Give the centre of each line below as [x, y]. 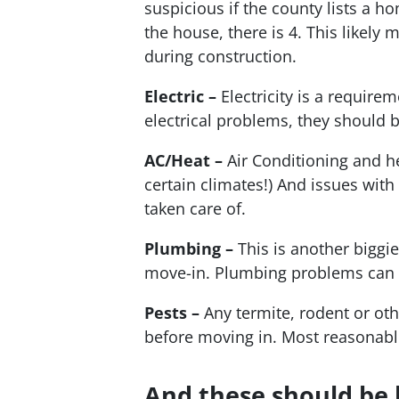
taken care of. [195, 208]
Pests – [172, 312]
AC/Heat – [183, 160]
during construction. [220, 56]
